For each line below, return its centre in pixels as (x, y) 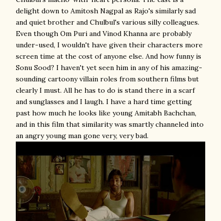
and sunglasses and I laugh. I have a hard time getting (104, 102)
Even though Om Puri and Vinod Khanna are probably (104, 34)
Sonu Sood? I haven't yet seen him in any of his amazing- (109, 68)
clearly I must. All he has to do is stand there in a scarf (105, 90)
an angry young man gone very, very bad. (82, 136)
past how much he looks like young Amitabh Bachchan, (106, 113)
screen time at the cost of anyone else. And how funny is (109, 56)
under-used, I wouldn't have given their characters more (109, 45)
